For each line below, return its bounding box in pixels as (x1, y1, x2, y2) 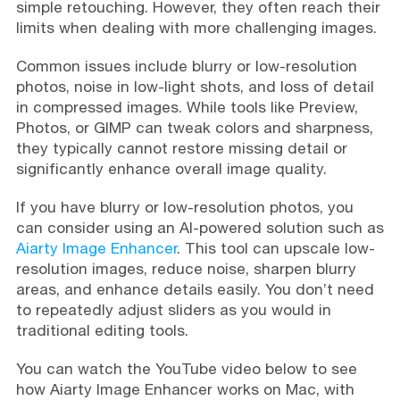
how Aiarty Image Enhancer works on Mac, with (15, 379, 354, 398)
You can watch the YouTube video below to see (15, 359, 357, 378)
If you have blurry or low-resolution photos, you (15, 197, 354, 216)
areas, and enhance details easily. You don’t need (15, 279, 374, 298)
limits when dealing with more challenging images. (15, 18, 377, 37)
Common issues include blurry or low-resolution (15, 56, 357, 75)
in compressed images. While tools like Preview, (15, 97, 358, 116)
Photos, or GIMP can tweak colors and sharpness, (15, 118, 373, 137)
